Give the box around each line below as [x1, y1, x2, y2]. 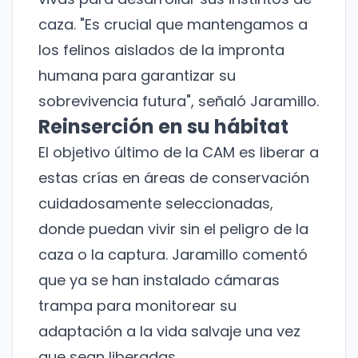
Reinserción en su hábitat [38, 113, 288, 141]
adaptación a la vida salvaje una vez [38, 321, 300, 342]
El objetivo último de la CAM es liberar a [38, 142, 319, 163]
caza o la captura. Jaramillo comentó [38, 245, 308, 265]
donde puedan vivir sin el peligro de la [38, 219, 308, 240]
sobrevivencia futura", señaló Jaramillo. [38, 91, 319, 112]
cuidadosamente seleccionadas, [38, 193, 273, 214]
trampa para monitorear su [38, 296, 237, 316]
